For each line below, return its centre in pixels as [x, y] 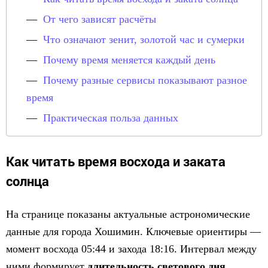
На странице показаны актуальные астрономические [128, 214]
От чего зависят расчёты [100, 19]
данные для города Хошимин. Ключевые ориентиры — [133, 232]
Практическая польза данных [111, 118]
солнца [28, 181]
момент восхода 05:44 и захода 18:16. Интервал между [131, 249]
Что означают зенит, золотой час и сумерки [144, 39]
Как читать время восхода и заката [116, 161]
